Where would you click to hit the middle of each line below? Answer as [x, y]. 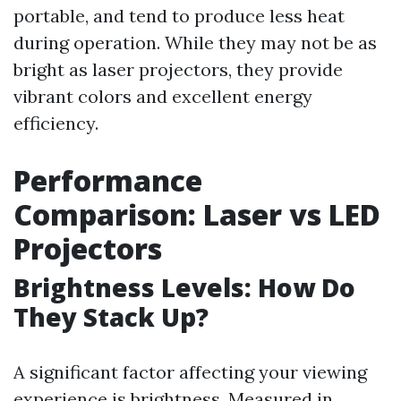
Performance [108, 180]
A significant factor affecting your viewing [190, 372]
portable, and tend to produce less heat [179, 16]
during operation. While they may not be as [195, 43]
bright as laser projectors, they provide [178, 69]
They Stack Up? [111, 317]
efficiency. [56, 123]
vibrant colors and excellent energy [163, 96]
